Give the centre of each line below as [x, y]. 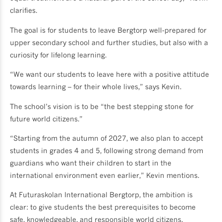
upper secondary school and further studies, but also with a [109, 42]
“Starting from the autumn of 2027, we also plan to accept [107, 138]
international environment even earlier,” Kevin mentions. [105, 175]
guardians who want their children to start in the [91, 163]
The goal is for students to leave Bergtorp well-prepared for [108, 30]
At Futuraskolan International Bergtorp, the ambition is [101, 195]
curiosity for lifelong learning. [58, 55]
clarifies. [24, 10]
